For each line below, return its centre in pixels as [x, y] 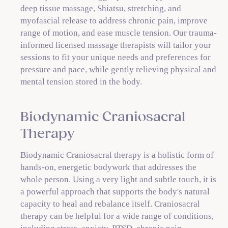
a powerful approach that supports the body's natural [115, 192]
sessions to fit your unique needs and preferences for [116, 57]
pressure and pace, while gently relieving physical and [118, 69]
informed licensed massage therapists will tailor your [116, 45]
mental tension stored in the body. [81, 82]
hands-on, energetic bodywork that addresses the [108, 167]
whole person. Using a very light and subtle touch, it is [118, 179]
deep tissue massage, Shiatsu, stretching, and [101, 8]
